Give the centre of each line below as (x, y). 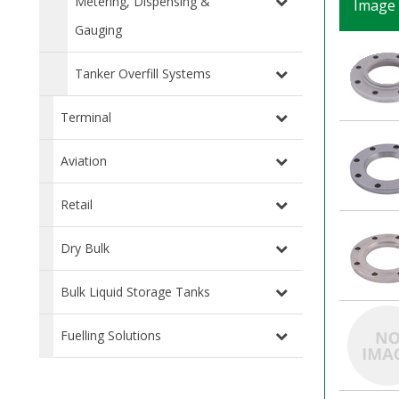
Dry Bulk (85, 248)
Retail (77, 204)
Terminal (86, 117)
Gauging (98, 29)
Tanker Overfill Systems (143, 73)
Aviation (84, 160)
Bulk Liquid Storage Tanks (135, 291)
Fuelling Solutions (111, 335)
